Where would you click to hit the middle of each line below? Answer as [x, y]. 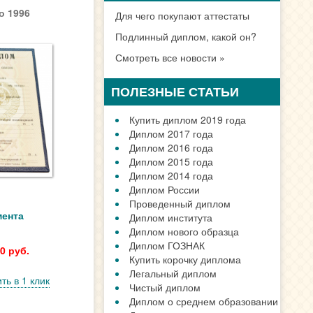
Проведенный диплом [180, 203]
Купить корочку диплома [185, 259]
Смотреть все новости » [170, 57]
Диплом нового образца [184, 231]
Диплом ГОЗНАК [167, 245]
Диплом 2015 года [172, 161]
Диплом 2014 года [172, 175]
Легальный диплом [173, 273]
